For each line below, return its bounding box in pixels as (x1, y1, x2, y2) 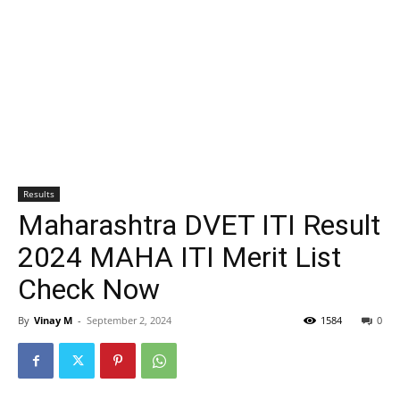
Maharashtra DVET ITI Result (18, 208, 380, 242)
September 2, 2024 (87, 313, 171, 327)
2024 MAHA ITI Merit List (18, 240, 341, 274)
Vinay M (34, 313, 72, 327)
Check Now (18, 272, 160, 306)
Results (23, 187, 54, 200)
